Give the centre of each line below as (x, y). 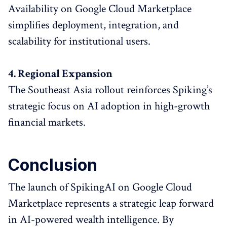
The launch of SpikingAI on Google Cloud (100, 187)
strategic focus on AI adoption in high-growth (109, 106)
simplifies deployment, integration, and (93, 25)
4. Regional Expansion (60, 74)
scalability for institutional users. (79, 41)
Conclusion (53, 165)
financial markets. (47, 122)
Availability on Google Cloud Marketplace (100, 9)
